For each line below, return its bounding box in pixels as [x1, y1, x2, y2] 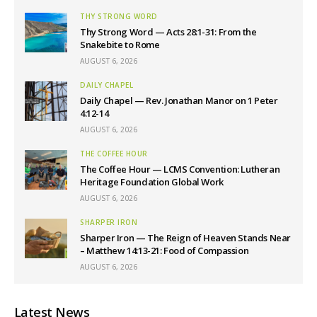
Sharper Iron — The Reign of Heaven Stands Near [80, 231, 292, 245]
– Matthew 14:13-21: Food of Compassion [80, 244, 249, 258]
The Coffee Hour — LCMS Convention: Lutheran [80, 163, 280, 176]
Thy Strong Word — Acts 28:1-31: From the [80, 25, 257, 39]
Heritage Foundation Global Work [80, 175, 224, 189]
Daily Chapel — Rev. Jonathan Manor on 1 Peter [80, 94, 278, 108]
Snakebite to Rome [80, 38, 160, 52]
